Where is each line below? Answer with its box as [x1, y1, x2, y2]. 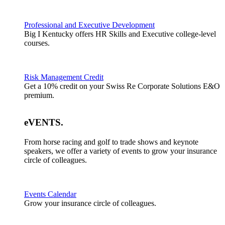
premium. [24, 90, 54, 99]
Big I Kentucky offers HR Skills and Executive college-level [24, 29, 216, 38]
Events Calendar [24, 189, 76, 198]
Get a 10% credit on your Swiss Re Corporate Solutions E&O [24, 81, 220, 90]
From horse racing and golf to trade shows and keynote [24, 137, 198, 146]
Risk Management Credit [24, 72, 103, 81]
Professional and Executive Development [24, 20, 155, 29]
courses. [24, 38, 50, 47]
